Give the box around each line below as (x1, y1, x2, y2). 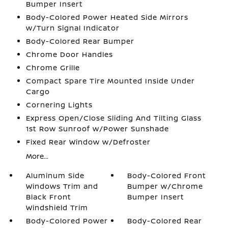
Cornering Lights (25, 99, 93, 109)
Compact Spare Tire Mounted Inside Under (25, 75, 195, 85)
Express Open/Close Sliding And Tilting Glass (25, 112, 202, 123)
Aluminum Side (25, 170, 84, 180)
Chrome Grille (25, 62, 80, 72)
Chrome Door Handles (25, 49, 113, 59)
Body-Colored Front (127, 170, 207, 180)
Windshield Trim (25, 202, 88, 212)
